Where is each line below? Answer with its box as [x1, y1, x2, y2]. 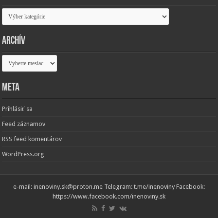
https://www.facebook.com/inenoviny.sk [53, 193, 165, 200]
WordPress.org [2, 150, 45, 158]
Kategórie [1, 8, 29, 16]
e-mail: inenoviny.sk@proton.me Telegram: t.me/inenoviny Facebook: [13, 183, 205, 191]
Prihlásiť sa [2, 105, 33, 113]
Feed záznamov [2, 120, 46, 128]
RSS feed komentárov [2, 135, 62, 143]
